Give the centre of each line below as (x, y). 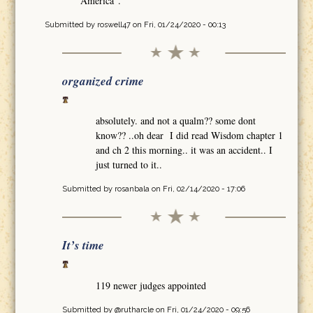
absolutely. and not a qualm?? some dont (175, 121)
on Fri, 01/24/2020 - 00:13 (178, 24)
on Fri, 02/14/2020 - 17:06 (197, 189)
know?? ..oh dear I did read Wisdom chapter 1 (189, 136)
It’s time (83, 246)
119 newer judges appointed (152, 286)
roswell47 (114, 24)
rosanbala (132, 189)
